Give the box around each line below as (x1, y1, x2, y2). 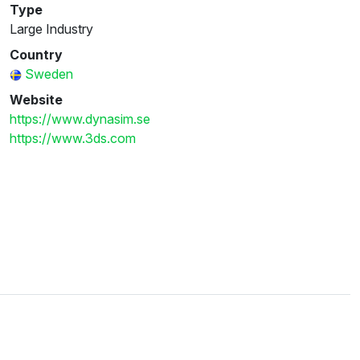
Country (10, 46, 63, 63)
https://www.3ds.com (10, 129, 136, 146)
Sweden (25, 65, 73, 82)
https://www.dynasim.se (10, 110, 150, 127)
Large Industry (10, 20, 93, 37)
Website (10, 91, 63, 108)
